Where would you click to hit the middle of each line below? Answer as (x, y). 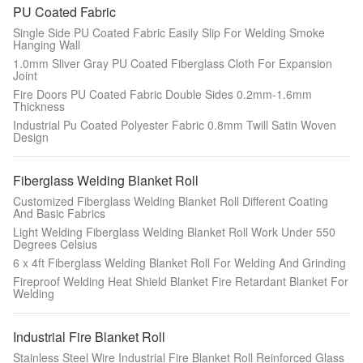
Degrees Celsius (55, 244)
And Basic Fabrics (59, 213)
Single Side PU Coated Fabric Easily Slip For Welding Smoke (169, 32)
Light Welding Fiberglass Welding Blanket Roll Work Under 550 (174, 232)
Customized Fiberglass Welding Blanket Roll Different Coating (171, 201)
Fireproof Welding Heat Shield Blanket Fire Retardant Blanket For (181, 281)
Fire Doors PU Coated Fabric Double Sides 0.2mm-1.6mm (162, 94)
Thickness (39, 106)
